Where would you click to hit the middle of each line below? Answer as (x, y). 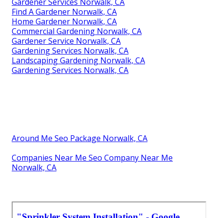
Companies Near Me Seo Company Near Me (92, 157)
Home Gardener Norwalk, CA (64, 21)
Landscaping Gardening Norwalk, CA (78, 60)
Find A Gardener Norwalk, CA (64, 11)
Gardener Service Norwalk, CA (66, 41)
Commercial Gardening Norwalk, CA (77, 31)
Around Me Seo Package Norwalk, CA (80, 138)
